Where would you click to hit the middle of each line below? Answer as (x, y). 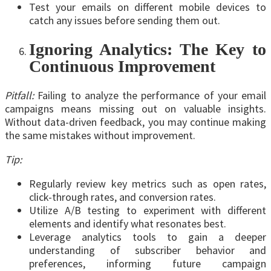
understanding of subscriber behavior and (148, 250)
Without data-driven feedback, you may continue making (135, 122)
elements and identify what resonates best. (128, 224)
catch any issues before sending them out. (125, 20)
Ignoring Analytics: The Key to (148, 49)
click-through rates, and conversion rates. (122, 197)
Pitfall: (19, 96)
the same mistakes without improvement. (100, 135)
